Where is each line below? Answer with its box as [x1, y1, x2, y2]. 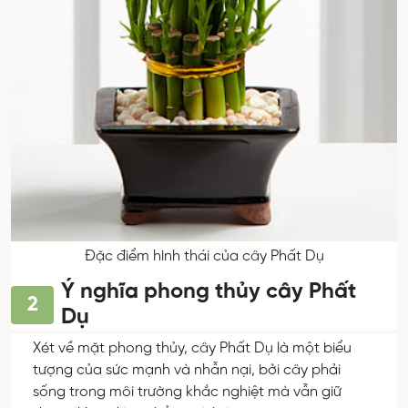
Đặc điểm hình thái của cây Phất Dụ [84, 249, 324, 265]
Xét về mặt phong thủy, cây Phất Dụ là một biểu [33, 341, 352, 357]
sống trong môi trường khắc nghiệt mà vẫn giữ [33, 384, 342, 401]
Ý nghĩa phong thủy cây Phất [61, 280, 357, 304]
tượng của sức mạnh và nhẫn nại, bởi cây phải [33, 362, 341, 379]
